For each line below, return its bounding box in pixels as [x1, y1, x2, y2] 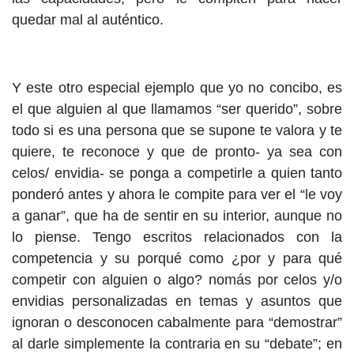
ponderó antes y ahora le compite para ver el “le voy [12, 186, 342, 203]
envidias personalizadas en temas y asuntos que [12, 293, 342, 310]
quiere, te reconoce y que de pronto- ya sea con [12, 144, 342, 160]
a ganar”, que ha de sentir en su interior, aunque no [12, 208, 342, 224]
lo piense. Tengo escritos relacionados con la [12, 229, 342, 246]
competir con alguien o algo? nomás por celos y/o [12, 272, 342, 288]
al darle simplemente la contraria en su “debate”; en [12, 336, 342, 352]
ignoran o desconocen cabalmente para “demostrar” [12, 314, 342, 331]
